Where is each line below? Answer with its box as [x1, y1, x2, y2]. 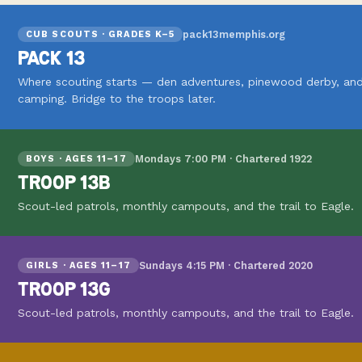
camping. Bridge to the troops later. [18, 92, 216, 106]
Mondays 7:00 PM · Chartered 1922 [134, 152, 312, 165]
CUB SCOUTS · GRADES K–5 [26, 29, 175, 40]
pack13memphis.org [183, 28, 286, 41]
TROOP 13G [18, 278, 111, 300]
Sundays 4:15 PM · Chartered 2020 [138, 259, 313, 271]
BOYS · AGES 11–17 [26, 153, 127, 164]
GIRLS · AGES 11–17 [26, 259, 131, 271]
